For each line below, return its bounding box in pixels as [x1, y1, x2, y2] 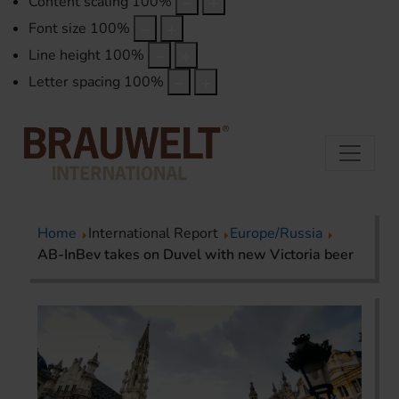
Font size [28, 19, 86, 39]
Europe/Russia [230, 224, 322, 244]
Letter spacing [28, 72, 120, 93]
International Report [88, 224, 222, 244]
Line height [28, 45, 101, 66]
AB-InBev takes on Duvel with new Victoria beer [37, 245, 354, 265]
